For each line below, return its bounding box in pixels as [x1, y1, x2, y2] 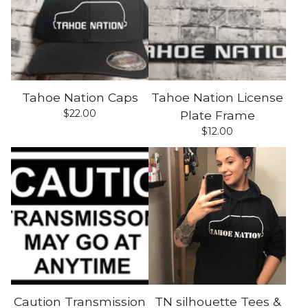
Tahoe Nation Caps [21, 90, 138, 104]
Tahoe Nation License [151, 90, 283, 104]
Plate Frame [179, 108, 255, 122]
